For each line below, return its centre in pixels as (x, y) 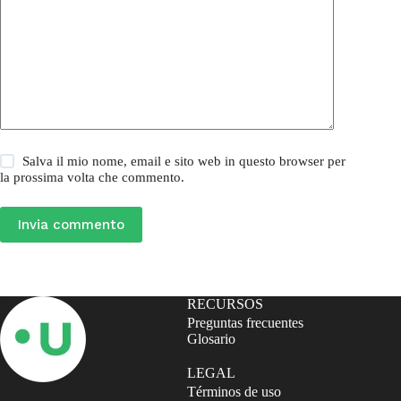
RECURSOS (226, 304)
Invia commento (71, 224)
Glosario (212, 339)
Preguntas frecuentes (246, 323)
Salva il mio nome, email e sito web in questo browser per (184, 161)
